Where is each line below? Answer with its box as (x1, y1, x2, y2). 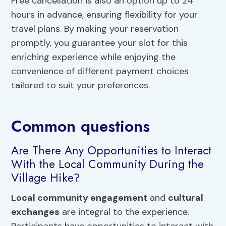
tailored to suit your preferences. (11, 79, 150, 92)
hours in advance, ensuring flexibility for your (11, 9, 198, 21)
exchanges (11, 205, 60, 218)
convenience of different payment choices (11, 65, 189, 78)
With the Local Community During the (11, 155, 204, 173)
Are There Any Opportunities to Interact (11, 142, 212, 159)
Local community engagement (11, 191, 148, 204)
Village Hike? (11, 169, 80, 187)
